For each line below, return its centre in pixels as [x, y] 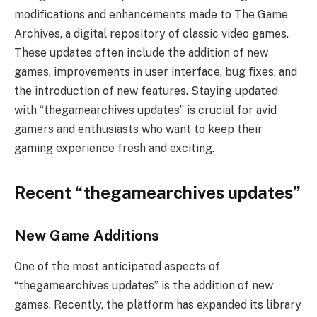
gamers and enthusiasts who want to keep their [138, 129]
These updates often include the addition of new [141, 53]
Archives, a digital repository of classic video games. [151, 34]
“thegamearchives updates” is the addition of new [144, 286]
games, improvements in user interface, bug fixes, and [156, 72]
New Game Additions [87, 236]
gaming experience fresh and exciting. [114, 149]
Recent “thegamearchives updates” [157, 193]
